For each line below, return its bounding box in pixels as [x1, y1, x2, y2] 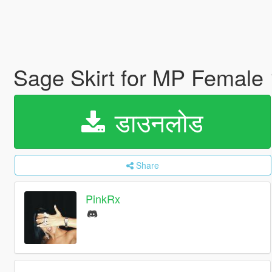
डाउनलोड [107, 103, 203, 140]
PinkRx [86, 191, 121, 207]
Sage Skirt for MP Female [13, 61, 270, 92]
